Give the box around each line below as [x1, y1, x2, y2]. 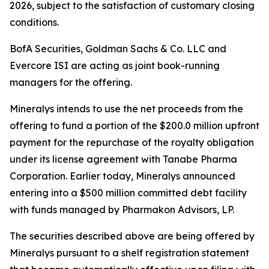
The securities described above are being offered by [10, 230, 255, 242]
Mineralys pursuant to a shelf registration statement [10, 247, 249, 259]
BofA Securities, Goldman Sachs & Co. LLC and [10, 43, 226, 55]
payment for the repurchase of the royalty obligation [10, 136, 254, 148]
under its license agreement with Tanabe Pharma [10, 153, 237, 165]
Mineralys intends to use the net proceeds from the [10, 103, 243, 115]
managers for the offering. [10, 76, 132, 88]
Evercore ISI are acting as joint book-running [10, 59, 220, 71]
